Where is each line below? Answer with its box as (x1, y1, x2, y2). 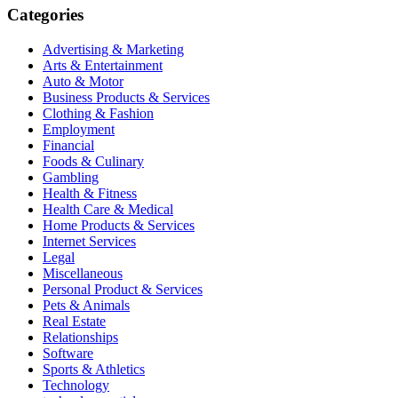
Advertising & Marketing (43, 41, 184, 57)
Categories (7, 5, 84, 24)
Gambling (43, 169, 99, 185)
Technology (43, 377, 109, 393)
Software (43, 345, 93, 361)
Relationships (43, 329, 118, 345)
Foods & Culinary (43, 153, 144, 169)
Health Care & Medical (43, 201, 173, 217)
